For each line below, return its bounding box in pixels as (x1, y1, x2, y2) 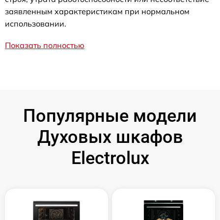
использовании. (5, 19, 66, 28)
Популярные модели (23, 106, 197, 126)
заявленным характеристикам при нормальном (5, 6, 190, 16)
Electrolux (71, 148, 149, 168)
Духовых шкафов (37, 127, 183, 147)
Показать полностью (5, 40, 84, 50)
